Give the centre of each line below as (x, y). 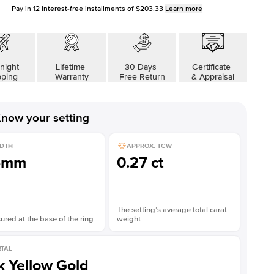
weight (128, 219)
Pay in (22, 9)
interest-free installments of (87, 9)
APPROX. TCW (149, 146)
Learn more (183, 9)
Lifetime (72, 67)
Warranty (72, 77)
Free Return (142, 77)
